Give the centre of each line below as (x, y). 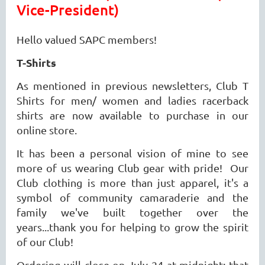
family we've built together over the (132, 212)
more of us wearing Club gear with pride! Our (132, 167)
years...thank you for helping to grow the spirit (132, 227)
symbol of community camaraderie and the (132, 197)
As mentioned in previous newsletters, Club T (132, 85)
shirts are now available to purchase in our (132, 115)
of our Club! (45, 241)
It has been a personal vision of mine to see (132, 153)
